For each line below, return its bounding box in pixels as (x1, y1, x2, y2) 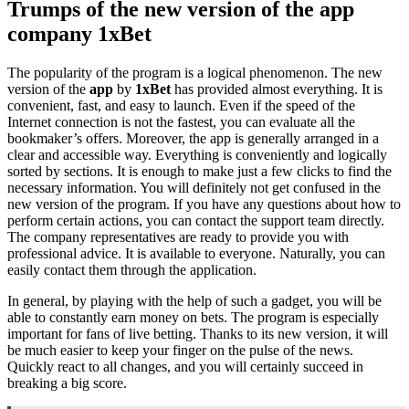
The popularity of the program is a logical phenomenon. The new (7, 64, 383, 80)
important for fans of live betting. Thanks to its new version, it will (7, 325, 388, 341)
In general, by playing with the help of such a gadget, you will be (7, 292, 382, 309)
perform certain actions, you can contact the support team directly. (7, 212, 384, 228)
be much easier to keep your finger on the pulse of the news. (7, 341, 353, 358)
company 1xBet (7, 21, 152, 46)
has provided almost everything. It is (171, 80, 383, 97)
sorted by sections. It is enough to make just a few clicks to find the (7, 163, 392, 179)
